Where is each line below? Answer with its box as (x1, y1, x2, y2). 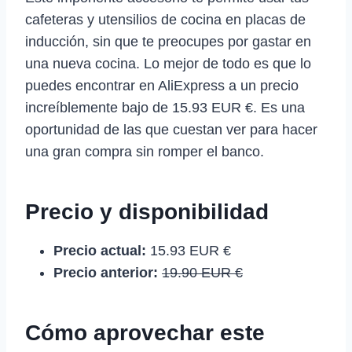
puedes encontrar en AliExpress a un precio (25, 77, 299, 93)
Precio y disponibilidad (25, 199, 269, 224)
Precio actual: (53, 242, 146, 258)
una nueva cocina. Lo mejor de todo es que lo (25, 55, 311, 71)
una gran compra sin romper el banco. (25, 143, 264, 159)
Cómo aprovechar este (25, 320, 265, 345)
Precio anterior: (53, 264, 158, 280)
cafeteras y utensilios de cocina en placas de (25, 11, 306, 27)
